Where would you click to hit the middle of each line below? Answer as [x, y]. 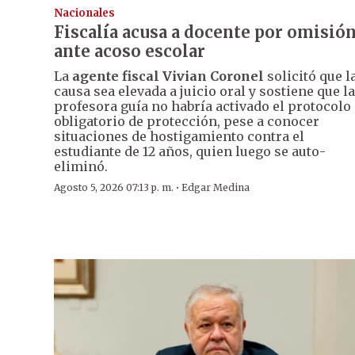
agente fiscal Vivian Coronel [168, 76]
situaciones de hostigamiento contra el [179, 137]
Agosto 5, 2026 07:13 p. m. [114, 188]
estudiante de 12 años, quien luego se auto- [190, 152]
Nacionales [84, 13]
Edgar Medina [216, 188]
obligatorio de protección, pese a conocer [187, 122]
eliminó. [81, 167]
